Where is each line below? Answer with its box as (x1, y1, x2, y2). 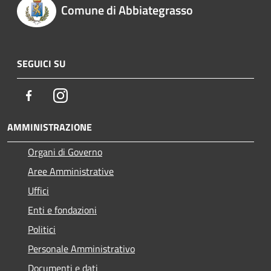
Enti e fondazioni (28, 202, 97, 217)
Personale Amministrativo (28, 241, 135, 256)
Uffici (28, 183, 49, 198)
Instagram (67, 87, 109, 102)
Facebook (36, 87, 73, 102)
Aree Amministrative (28, 163, 114, 178)
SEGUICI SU (17, 56, 65, 71)
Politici (28, 221, 56, 237)
